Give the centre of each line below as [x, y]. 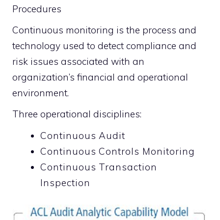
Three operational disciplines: [77, 114]
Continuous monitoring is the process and [104, 30]
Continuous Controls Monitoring [118, 151]
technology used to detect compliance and [104, 45]
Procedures [37, 9]
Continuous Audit [83, 135]
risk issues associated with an [78, 61]
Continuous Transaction [99, 167]
